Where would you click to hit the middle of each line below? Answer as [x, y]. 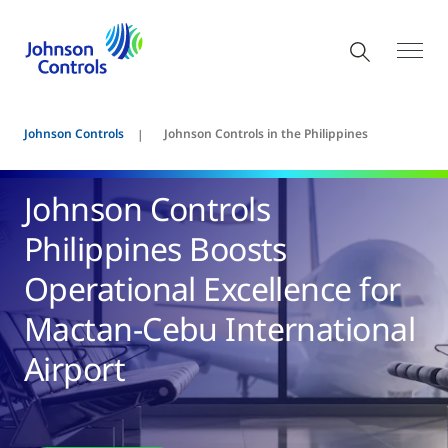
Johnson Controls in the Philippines [266, 133]
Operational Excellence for [212, 288]
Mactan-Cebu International [220, 328]
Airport [75, 368]
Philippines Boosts [155, 248]
